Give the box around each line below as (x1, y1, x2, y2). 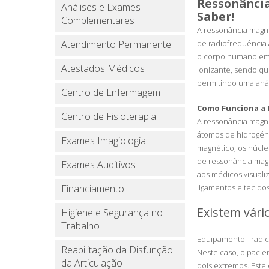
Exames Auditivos (61, 158, 136, 171)
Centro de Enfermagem (61, 86, 160, 99)
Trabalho (61, 219, 100, 232)
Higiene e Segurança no (61, 206, 163, 219)
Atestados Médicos (61, 62, 145, 75)
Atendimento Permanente (61, 38, 171, 51)
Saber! (197, 8, 234, 25)
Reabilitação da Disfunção (61, 243, 173, 256)
